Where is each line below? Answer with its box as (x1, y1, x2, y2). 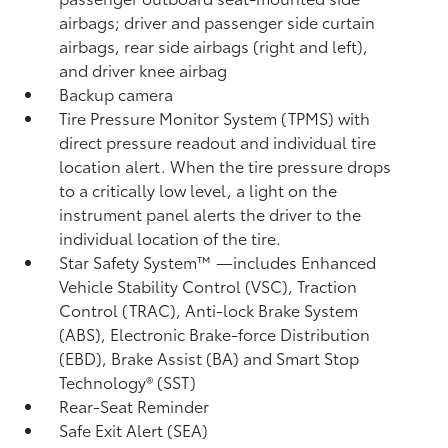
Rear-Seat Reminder (59, 394, 210, 417)
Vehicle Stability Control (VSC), (59, 274, 298, 297)
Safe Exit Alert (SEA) (59, 418, 209, 441)
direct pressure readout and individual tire (59, 130, 377, 153)
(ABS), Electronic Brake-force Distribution (59, 322, 371, 345)
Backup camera (59, 82, 174, 105)
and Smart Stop (243, 346, 360, 369)
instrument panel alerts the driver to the (59, 202, 362, 225)
